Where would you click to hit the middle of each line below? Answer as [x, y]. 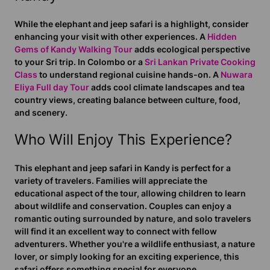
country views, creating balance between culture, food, [127, 99]
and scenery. [41, 112]
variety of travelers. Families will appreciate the [111, 181]
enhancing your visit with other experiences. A [110, 36]
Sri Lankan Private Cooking [200, 61]
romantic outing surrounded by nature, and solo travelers [133, 219]
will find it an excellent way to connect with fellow [116, 231]
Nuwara [237, 74]
